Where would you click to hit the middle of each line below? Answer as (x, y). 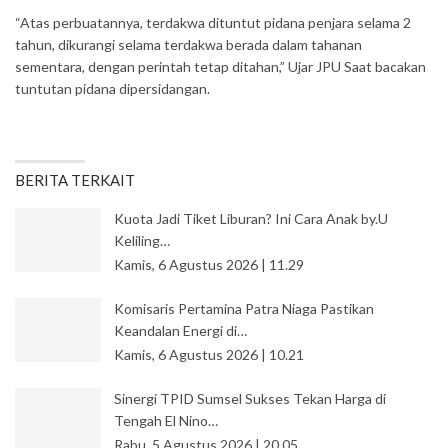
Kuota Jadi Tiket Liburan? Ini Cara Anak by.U (251, 218)
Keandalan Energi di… (180, 330)
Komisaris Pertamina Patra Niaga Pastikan (244, 308)
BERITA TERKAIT (75, 179)
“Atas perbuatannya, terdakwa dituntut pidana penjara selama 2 (213, 22)
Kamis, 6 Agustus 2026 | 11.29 (209, 264)
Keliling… (142, 240)
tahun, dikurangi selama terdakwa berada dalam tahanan (188, 44)
